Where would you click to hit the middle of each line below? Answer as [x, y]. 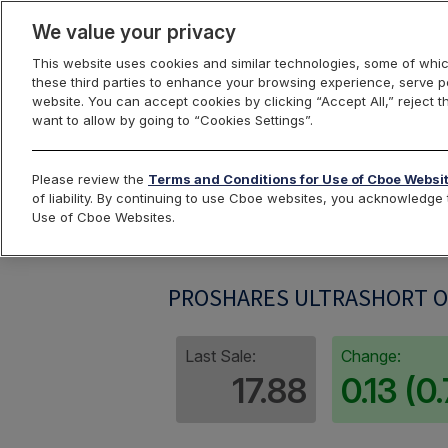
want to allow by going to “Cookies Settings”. [172, 120]
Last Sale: [220, 356]
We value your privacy [134, 32]
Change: [371, 356]
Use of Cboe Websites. [103, 217]
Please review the [90, 179]
